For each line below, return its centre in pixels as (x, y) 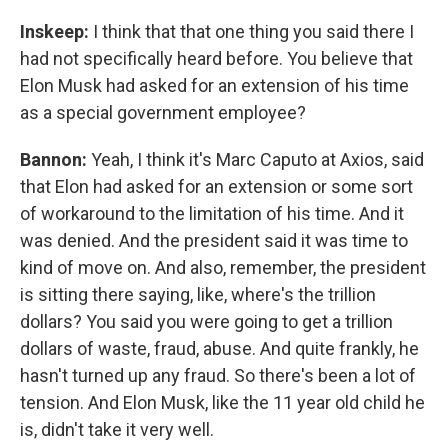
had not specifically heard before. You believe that (216, 58)
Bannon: (55, 159)
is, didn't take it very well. (117, 429)
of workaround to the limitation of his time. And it (212, 213)
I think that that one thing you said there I (253, 31)
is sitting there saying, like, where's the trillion (198, 294)
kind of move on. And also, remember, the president (223, 267)
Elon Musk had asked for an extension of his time (214, 85)
